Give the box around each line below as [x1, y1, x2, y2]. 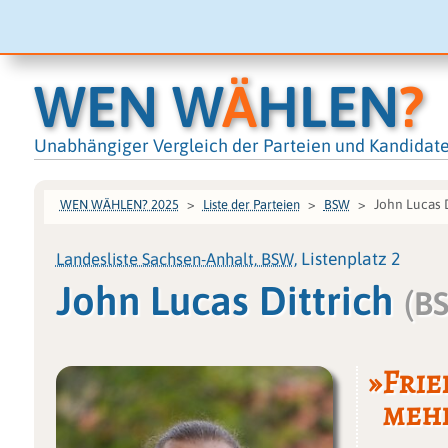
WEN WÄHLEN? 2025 [59, 197, 179, 212]
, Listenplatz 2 [293, 248, 400, 269]
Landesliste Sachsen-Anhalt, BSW [55, 248, 294, 269]
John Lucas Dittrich [55, 277, 404, 323]
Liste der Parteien [202, 197, 300, 212]
